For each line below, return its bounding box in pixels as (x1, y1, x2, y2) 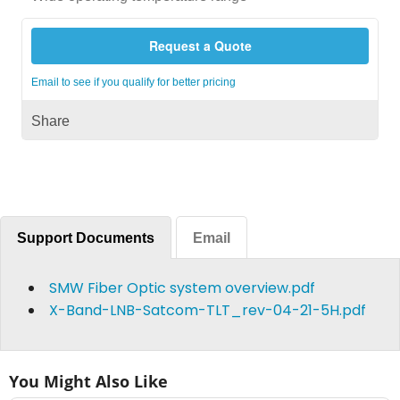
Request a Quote (148, 37, 252, 55)
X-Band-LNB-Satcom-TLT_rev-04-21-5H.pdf (49, 299, 366, 321)
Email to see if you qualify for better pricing (30, 76, 236, 89)
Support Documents (17, 229, 154, 246)
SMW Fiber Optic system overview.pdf (49, 277, 315, 298)
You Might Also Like (9, 371, 168, 393)
